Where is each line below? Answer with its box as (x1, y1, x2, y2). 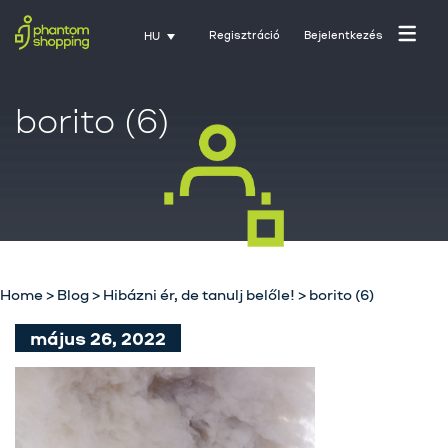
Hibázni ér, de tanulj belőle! (103, 285, 295, 304)
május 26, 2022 (30, 326, 166, 350)
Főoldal (237, 325, 301, 349)
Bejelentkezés (304, 28, 383, 42)
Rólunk (239, 367, 299, 391)
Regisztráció (209, 28, 280, 42)
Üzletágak (224, 408, 313, 432)
